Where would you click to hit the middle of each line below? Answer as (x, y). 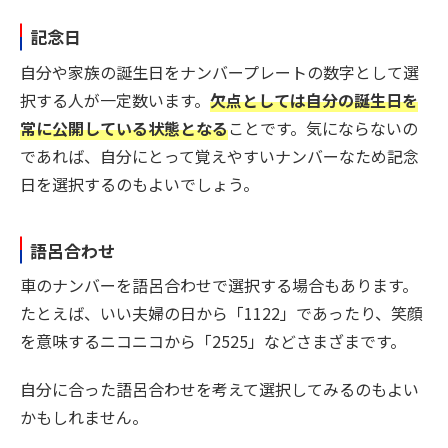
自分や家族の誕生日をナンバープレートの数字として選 (219, 71)
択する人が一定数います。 (115, 99)
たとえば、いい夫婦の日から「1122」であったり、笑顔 (221, 313)
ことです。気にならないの (323, 127)
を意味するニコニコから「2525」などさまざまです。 (213, 341)
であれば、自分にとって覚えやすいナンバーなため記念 (219, 155)
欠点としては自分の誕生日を (314, 99)
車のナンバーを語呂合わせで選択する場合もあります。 (219, 285)
